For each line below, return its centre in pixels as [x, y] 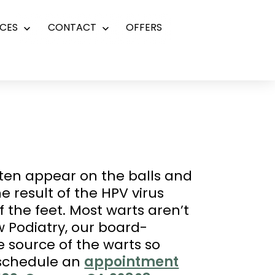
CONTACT [72, 28]
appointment [132, 262]
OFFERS [144, 28]
